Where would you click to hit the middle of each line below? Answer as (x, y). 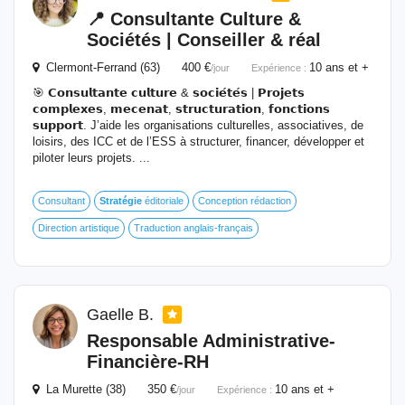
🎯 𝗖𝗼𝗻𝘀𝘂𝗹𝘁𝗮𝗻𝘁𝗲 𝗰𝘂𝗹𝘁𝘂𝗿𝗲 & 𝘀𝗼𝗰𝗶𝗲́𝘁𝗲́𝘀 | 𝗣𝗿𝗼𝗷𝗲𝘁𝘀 (169, 93)
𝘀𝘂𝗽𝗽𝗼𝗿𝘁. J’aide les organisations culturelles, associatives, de (198, 125)
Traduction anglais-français (193, 228)
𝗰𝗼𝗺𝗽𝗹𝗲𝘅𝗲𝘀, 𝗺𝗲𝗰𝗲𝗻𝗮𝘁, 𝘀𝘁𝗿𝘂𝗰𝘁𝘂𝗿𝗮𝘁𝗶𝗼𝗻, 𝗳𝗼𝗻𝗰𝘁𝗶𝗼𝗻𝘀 (181, 109)
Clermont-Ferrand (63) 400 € (125, 67)
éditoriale (163, 201)
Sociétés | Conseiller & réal (204, 40)
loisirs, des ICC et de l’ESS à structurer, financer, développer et (198, 141)
